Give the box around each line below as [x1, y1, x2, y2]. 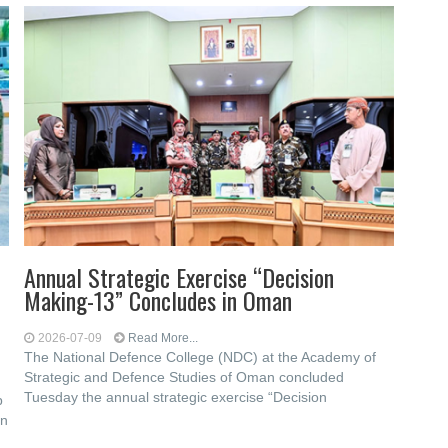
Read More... [128, 331, 199, 345]
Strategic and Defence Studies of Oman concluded [24, 369, 345, 385]
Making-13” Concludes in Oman [24, 282, 293, 318]
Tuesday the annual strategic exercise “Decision [24, 389, 328, 405]
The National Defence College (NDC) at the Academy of [24, 349, 377, 365]
